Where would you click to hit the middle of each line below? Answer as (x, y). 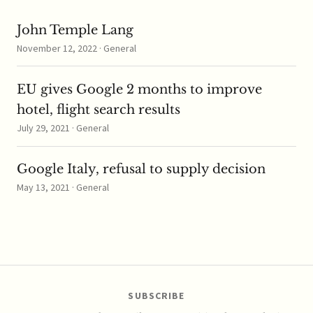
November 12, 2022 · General (77, 48)
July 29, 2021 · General (63, 128)
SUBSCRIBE (156, 296)
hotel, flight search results (99, 110)
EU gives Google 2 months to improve (139, 90)
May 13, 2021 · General (63, 188)
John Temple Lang (75, 30)
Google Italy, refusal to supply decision (141, 169)
